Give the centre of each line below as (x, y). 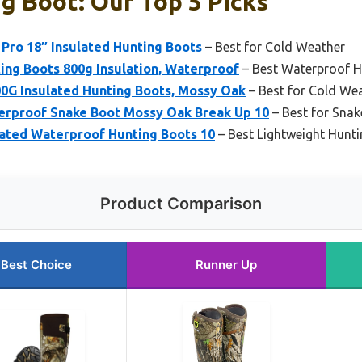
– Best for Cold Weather (274, 46)
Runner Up (226, 264)
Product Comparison (181, 203)
